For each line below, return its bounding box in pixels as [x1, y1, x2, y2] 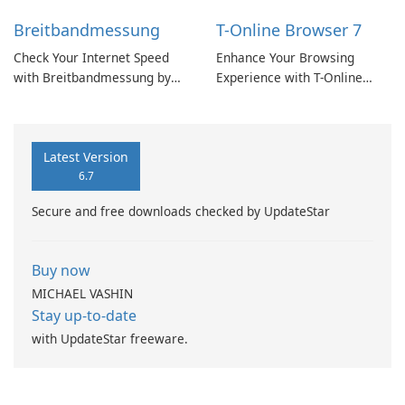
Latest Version [43, 148, 128, 166]
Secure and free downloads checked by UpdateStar [32, 202, 330, 221]
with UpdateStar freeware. [32, 330, 188, 348]
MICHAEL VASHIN [32, 285, 133, 303]
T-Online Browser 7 [216, 19, 362, 42]
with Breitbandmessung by [14, 69, 171, 87]
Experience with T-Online [216, 69, 363, 87]
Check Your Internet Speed [14, 49, 169, 67]
